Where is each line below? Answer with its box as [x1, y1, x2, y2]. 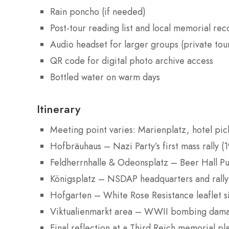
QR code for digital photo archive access [50, 54, 213, 67]
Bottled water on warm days [50, 70, 160, 84]
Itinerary [37, 100, 80, 117]
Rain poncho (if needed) [50, 5, 146, 18]
